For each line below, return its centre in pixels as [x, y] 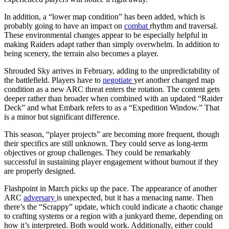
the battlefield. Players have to [53, 80]
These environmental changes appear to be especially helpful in [106, 35]
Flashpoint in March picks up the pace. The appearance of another [110, 188]
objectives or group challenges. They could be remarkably [97, 152]
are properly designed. [40, 171]
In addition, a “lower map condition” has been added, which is [105, 16]
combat [137, 26]
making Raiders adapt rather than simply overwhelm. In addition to [112, 44]
